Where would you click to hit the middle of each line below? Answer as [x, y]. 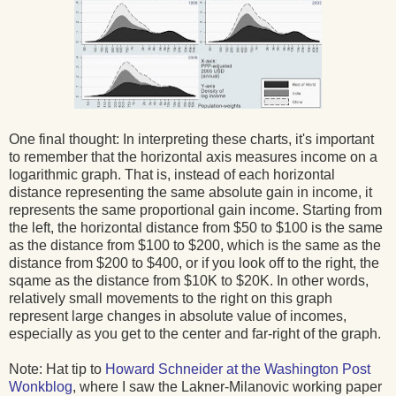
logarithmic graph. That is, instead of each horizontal [172, 174]
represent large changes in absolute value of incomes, [178, 316]
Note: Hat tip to [57, 369]
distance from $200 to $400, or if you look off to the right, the [194, 263]
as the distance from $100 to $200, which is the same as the [195, 245]
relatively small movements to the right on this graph [171, 298]
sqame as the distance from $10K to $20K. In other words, [189, 280]
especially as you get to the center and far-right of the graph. [195, 333]
